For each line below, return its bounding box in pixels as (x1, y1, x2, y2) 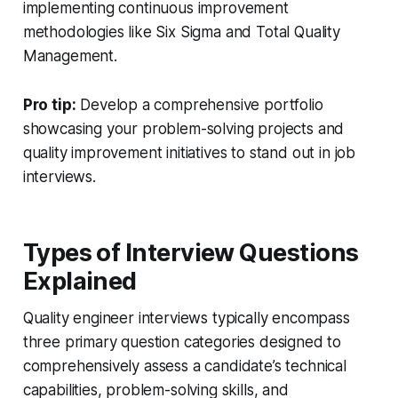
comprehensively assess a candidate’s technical (22, 357, 346, 376)
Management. (22, 47, 117, 66)
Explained (22, 267, 137, 297)
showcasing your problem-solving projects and (22, 120, 345, 139)
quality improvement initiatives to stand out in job (22, 144, 356, 163)
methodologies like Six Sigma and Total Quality (22, 23, 340, 42)
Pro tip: (22, 96, 76, 115)
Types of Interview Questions (22, 238, 359, 268)
